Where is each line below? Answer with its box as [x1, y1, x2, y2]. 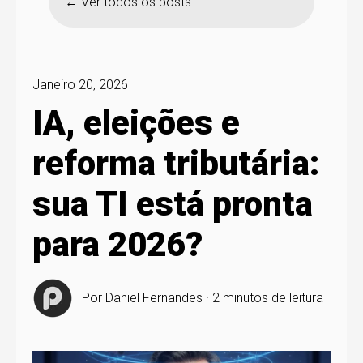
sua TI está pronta [32, 184, 313, 224]
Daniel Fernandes [105, 290, 203, 306]
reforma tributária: [32, 143, 320, 184]
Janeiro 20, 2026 [32, 77, 128, 92]
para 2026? [32, 224, 203, 265]
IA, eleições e [32, 103, 240, 143]
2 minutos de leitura [212, 290, 324, 306]
